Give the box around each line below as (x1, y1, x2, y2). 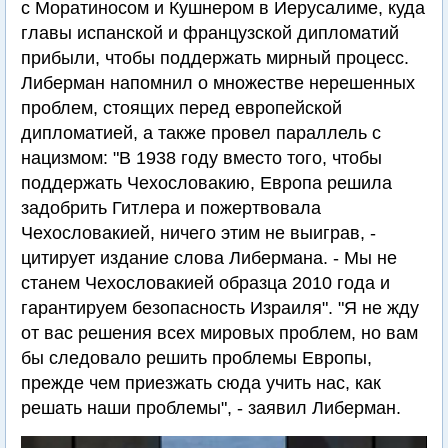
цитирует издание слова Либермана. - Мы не (21, 248, 397, 268)
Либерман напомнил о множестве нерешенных (21, 73, 415, 93)
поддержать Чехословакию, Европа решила (21, 173, 392, 193)
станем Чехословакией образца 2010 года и (21, 273, 390, 293)
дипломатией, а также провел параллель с (21, 123, 381, 143)
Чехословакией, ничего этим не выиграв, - (21, 223, 376, 243)
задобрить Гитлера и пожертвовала (21, 198, 321, 218)
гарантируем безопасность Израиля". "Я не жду (21, 298, 419, 318)
